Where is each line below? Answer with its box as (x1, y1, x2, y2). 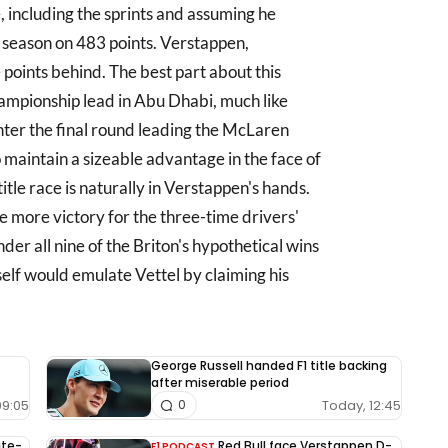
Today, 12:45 (322, 395, 401, 415)
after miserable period (151, 374, 289, 391)
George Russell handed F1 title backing (151, 357, 387, 374)
